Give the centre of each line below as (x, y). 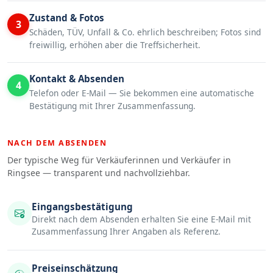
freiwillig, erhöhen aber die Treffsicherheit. (115, 45)
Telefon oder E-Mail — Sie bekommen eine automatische (142, 93)
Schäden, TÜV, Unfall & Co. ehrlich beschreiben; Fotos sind (145, 32)
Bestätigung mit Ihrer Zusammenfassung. (112, 106)
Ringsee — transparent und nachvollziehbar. (99, 172)
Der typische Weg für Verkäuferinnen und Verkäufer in (119, 160)
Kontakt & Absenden (77, 79)
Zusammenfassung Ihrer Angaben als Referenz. (126, 231)
